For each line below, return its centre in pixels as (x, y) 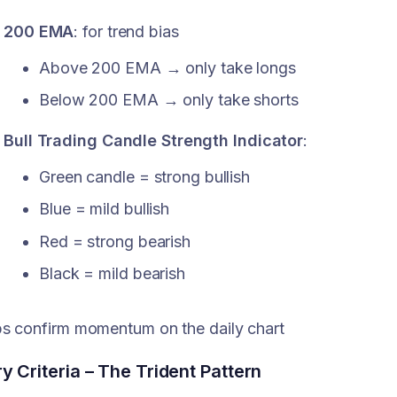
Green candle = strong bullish (145, 176)
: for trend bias (126, 31)
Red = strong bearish (115, 241)
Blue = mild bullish (105, 209)
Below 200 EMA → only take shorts (169, 100)
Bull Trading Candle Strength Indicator (154, 140)
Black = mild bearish (112, 274)
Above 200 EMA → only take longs (167, 67)
